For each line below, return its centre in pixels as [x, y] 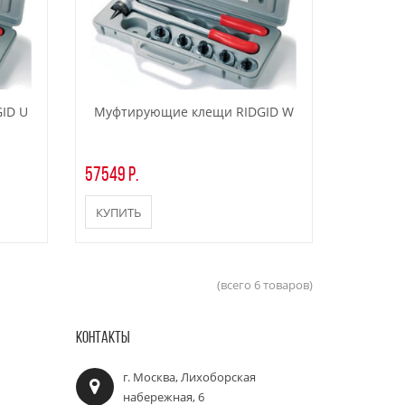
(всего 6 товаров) [265, 285]
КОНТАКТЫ [103, 339]
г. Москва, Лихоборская [189, 377]
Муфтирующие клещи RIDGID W [194, 112]
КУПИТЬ [119, 213]
